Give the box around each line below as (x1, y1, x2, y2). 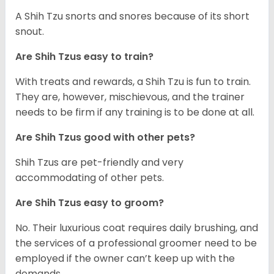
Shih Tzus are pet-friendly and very (15, 155, 183, 170)
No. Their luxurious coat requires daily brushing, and (15, 221, 258, 235)
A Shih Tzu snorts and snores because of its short (15, 9, 250, 24)
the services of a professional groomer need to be (15, 236, 257, 251)
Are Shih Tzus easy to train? (15, 50, 154, 64)
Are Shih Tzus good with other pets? (15, 130, 195, 145)
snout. (15, 24, 44, 39)
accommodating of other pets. (15, 171, 164, 185)
